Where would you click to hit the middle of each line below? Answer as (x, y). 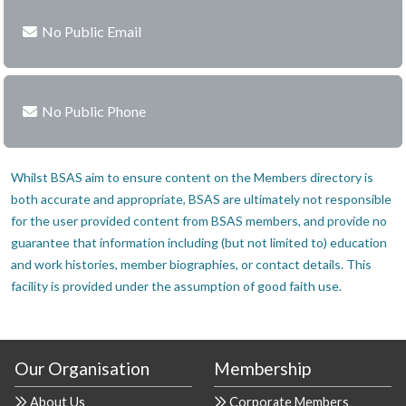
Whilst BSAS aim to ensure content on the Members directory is (192, 177)
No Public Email (92, 31)
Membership (262, 368)
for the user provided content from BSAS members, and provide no (199, 221)
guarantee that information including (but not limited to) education (199, 242)
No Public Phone (94, 111)
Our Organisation (82, 368)
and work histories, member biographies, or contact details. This (191, 264)
